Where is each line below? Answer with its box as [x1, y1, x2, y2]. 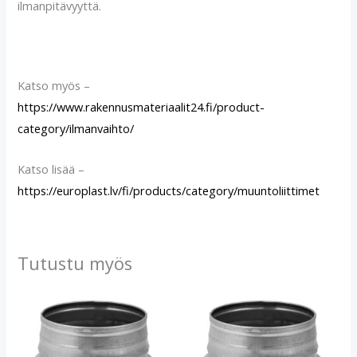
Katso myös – [18, 77, 91, 94]
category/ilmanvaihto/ [18, 120, 135, 137]
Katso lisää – [18, 160, 85, 177]
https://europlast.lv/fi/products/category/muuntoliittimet [18, 182, 320, 198]
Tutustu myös [18, 252, 133, 276]
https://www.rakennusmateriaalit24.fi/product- [18, 99, 265, 116]
